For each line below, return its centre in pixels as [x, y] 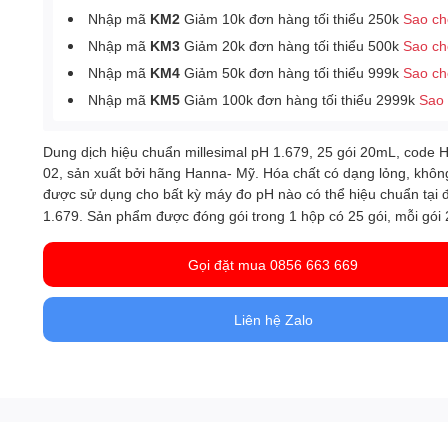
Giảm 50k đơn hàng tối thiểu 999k [292, 72]
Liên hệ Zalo [273, 319]
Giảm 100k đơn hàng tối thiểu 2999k [300, 99]
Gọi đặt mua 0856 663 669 [273, 264]
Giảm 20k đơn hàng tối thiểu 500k [292, 45]
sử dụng [108, 194]
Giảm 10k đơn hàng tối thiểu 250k [292, 18]
